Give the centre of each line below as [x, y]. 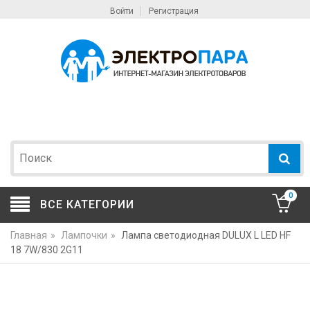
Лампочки [84, 236]
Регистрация [174, 11]
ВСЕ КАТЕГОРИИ [87, 205]
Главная [29, 236]
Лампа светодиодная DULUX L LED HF [206, 236]
